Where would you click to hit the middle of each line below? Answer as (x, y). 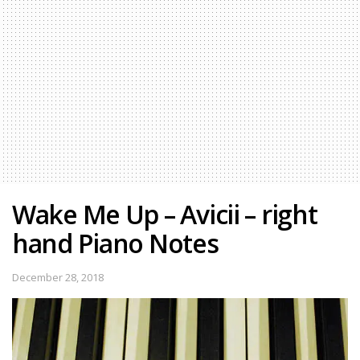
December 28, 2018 (58, 277)
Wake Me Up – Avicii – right (165, 214)
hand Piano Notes (115, 243)
